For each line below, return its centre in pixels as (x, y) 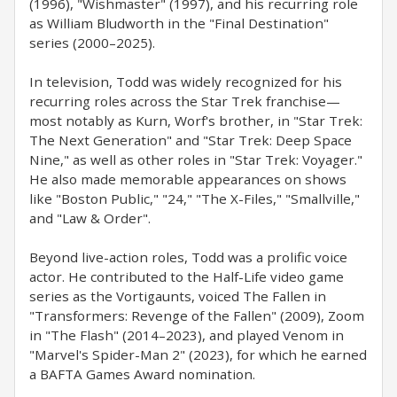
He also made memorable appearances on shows (188, 179)
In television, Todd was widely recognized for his (186, 82)
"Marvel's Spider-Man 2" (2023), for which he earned (198, 354)
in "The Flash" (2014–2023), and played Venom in (187, 335)
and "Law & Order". (90, 218)
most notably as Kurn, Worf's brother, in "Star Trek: (196, 121)
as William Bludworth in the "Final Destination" (179, 23)
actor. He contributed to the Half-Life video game (187, 276)
